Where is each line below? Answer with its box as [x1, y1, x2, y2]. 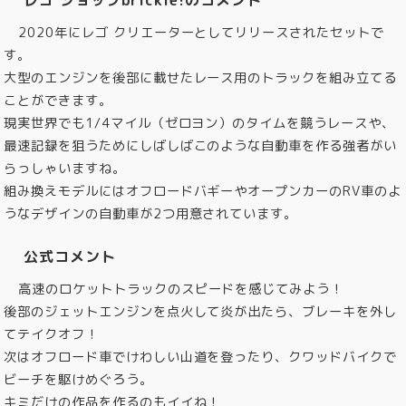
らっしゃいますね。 [4, 159, 126, 178]
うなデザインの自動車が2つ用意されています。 [4, 204, 298, 223]
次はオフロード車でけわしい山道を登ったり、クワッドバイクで [4, 347, 397, 366]
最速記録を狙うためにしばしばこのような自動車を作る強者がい [4, 136, 397, 155]
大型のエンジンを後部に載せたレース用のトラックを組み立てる [4, 68, 397, 87]
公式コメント [24, 246, 116, 266]
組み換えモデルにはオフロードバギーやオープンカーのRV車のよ [4, 181, 401, 200]
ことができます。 [4, 91, 112, 110]
